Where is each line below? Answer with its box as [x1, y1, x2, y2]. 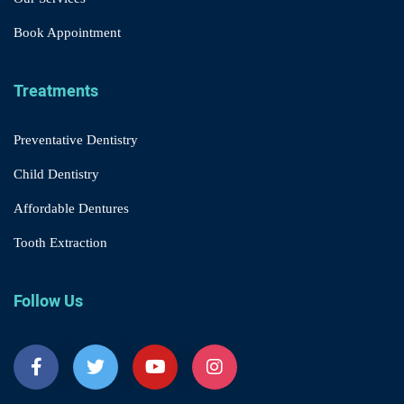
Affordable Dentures [14, 201, 129, 216]
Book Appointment [14, 25, 121, 41]
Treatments [14, 79, 98, 105]
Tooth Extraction [14, 235, 107, 251]
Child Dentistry [14, 167, 99, 182]
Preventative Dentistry [14, 133, 138, 148]
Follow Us [14, 289, 83, 315]
